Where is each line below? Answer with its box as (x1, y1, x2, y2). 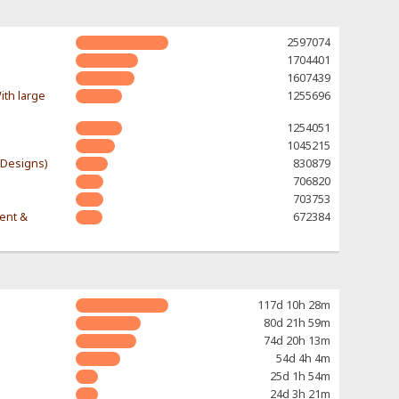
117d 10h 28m (256, 297, 330, 313)
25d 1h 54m (269, 369, 330, 385)
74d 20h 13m (263, 333, 330, 349)
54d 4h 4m (275, 351, 330, 367)
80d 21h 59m (263, 315, 330, 331)
